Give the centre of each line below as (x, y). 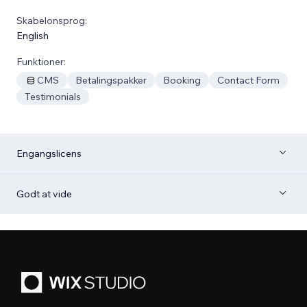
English (33, 35)
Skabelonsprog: (52, 20)
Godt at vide (44, 194)
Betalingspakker (111, 80)
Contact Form (248, 80)
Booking (182, 80)
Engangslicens (49, 153)
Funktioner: (41, 61)
